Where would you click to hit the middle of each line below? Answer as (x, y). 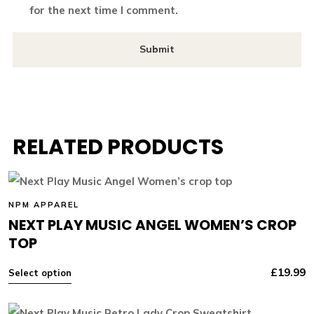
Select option (40, 272)
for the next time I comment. (103, 10)
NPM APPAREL (43, 204)
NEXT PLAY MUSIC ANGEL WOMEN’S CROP (152, 225)
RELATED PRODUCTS (118, 147)
